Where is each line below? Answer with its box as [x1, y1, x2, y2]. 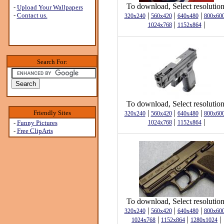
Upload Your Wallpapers [16, 3, 83, 11]
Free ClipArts [16, 127, 53, 134]
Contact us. [16, 11, 47, 19]
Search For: [36, 58, 67, 65]
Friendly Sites [33, 109, 71, 116]
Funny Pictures [16, 119, 57, 126]
